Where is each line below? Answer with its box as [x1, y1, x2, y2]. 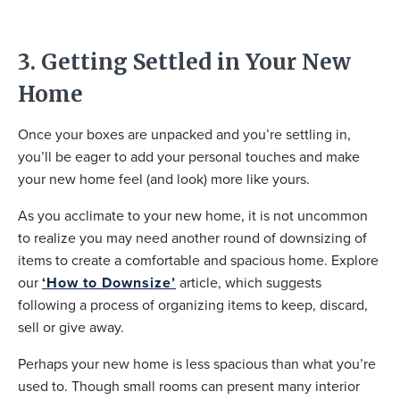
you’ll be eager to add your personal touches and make [18, 146, 360, 168]
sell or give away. [18, 317, 124, 338]
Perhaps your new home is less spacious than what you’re [18, 354, 376, 375]
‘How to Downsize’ [42, 272, 176, 294]
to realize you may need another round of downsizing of [18, 228, 367, 249]
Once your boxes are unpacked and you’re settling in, [18, 124, 351, 146]
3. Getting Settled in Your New [18, 48, 351, 77]
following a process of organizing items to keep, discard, [18, 295, 368, 316]
